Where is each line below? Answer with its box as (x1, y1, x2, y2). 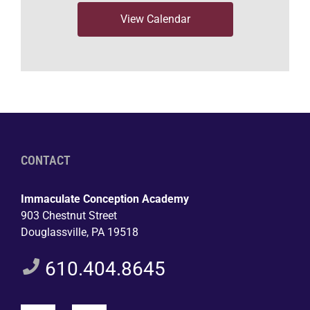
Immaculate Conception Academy (21, 192, 189, 206)
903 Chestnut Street (21, 208, 117, 222)
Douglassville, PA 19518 (21, 225, 138, 239)
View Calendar (120, 12, 190, 26)
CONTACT (21, 152, 71, 167)
